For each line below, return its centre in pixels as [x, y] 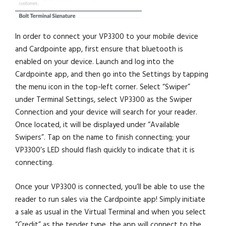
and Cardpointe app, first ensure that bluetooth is [99, 49]
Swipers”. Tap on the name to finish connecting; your [103, 138]
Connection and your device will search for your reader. [106, 112]
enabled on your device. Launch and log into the [95, 62]
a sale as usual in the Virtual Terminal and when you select [111, 212]
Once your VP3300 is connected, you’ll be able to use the [110, 187]
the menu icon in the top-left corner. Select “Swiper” [103, 87]
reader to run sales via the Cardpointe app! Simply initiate [110, 199]
